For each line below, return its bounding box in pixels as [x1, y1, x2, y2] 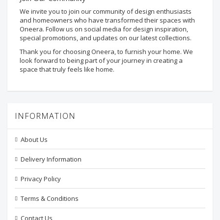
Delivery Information [21, 155, 82, 164]
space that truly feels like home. [20, 65, 114, 74]
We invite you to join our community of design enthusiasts [20, 7, 192, 16]
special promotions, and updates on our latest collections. [20, 33, 192, 42]
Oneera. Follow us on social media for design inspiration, [20, 25, 188, 33]
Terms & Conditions [21, 194, 79, 203]
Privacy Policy [21, 174, 61, 183]
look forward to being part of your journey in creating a [20, 56, 183, 65]
